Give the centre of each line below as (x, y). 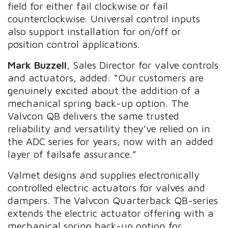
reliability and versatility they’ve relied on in (109, 128)
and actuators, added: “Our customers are (106, 77)
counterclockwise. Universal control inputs (104, 18)
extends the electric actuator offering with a (111, 213)
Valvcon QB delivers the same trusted (94, 116)
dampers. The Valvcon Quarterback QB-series (113, 200)
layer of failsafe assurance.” (74, 154)
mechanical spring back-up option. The (98, 103)
